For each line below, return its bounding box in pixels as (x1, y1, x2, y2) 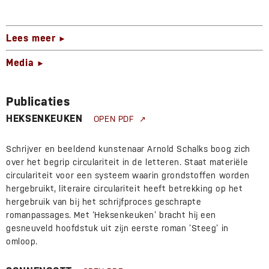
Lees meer (6, 32, 56, 44)
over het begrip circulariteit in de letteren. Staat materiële (6, 157, 249, 168)
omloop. (6, 237, 38, 247)
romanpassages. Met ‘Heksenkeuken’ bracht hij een (6, 210, 216, 220)
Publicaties (6, 94, 70, 109)
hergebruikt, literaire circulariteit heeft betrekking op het (6, 184, 243, 194)
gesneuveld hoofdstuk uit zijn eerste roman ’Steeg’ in (6, 223, 229, 234)
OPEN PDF (93, 114, 139, 124)
